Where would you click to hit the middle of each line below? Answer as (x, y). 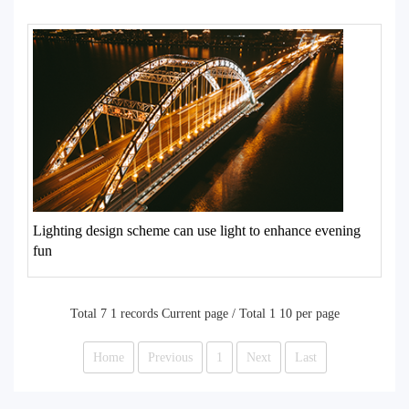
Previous (170, 357)
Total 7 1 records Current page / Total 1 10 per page (204, 314)
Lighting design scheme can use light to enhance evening (197, 231)
